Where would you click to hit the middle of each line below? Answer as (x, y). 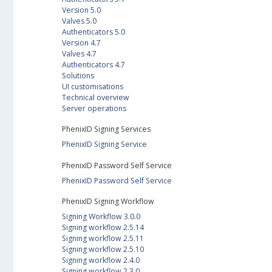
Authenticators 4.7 (93, 64)
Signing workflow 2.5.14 (103, 228)
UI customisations (93, 86)
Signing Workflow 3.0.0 (101, 217)
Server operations (94, 108)
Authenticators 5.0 (93, 32)
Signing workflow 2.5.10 (103, 250)
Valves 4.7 (79, 53)
